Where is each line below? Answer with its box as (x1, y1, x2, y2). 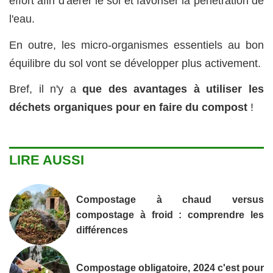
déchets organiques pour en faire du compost (9, 101, 247, 114)
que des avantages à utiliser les (82, 83, 264, 96)
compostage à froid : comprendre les (76, 208, 264, 220)
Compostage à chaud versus (76, 193, 264, 205)
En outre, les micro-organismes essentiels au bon (9, 38, 264, 51)
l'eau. (9, 13, 35, 26)
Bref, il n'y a (9, 83, 83, 96)
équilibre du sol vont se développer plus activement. (9, 57, 261, 69)
